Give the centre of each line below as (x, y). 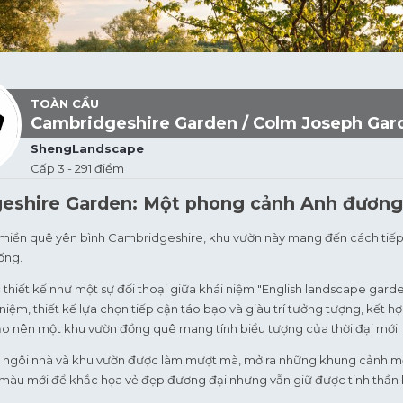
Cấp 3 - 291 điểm (77, 168)
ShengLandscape (87, 148)
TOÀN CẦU (65, 103)
